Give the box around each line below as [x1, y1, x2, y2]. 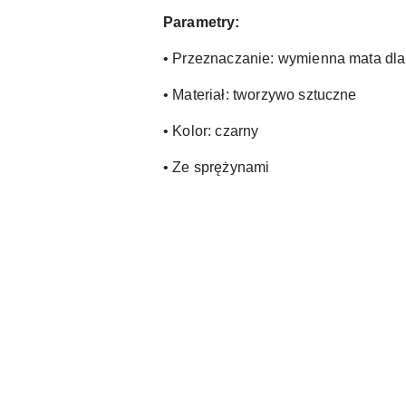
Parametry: [163, 14, 240, 30]
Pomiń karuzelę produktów [18, 317, 235, 333]
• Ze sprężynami [163, 159, 270, 175]
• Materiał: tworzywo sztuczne [163, 86, 357, 102]
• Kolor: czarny [163, 122, 259, 139]
